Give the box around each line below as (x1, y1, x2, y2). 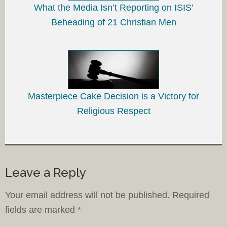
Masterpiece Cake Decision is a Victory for (28, 91, 199, 101)
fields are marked (5, 204, 78, 215)
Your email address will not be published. (5, 190, 170, 200)
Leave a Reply (5, 165, 86, 180)
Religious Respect (77, 105, 150, 116)
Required (172, 190, 209, 200)
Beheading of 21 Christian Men (51, 17, 176, 28)
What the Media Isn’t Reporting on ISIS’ (33, 3, 194, 13)
